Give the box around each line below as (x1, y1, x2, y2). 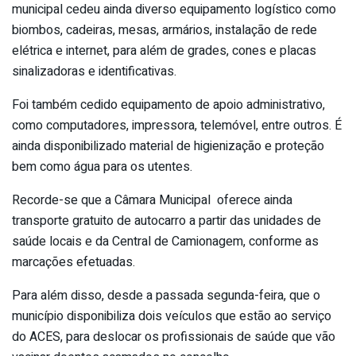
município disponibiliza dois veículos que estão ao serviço (12, 307, 331, 327)
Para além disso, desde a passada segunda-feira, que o (12, 286, 320, 306)
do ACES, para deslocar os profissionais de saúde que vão (12, 327, 335, 347)
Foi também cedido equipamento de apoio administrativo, (12, 95, 325, 115)
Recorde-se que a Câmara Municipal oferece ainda (12, 191, 292, 211)
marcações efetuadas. (12, 253, 135, 273)
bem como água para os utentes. (12, 157, 192, 177)
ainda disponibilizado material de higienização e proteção (12, 137, 324, 157)
